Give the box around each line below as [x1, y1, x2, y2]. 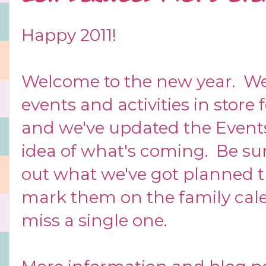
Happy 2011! [21, 24, 121, 45]
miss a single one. [21, 210, 171, 230]
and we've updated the [21, 117, 216, 138]
